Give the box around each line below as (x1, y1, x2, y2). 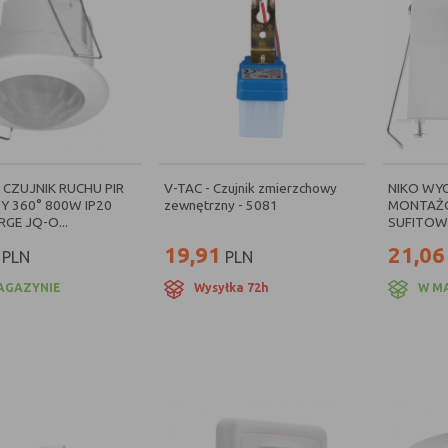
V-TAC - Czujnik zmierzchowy (164, 180, 338, 196)
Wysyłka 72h (194, 281, 270, 294)
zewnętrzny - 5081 (164, 197, 279, 213)
